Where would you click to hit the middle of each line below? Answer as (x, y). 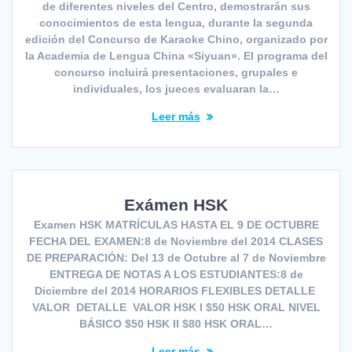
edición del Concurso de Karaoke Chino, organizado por (176, 39)
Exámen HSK (176, 204)
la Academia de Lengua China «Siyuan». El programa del (176, 55)
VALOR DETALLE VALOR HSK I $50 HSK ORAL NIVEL (176, 307)
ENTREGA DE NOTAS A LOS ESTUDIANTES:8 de (176, 274)
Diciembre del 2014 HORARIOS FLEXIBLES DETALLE (176, 290)
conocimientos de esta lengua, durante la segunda (176, 22)
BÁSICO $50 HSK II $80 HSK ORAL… (176, 323)
